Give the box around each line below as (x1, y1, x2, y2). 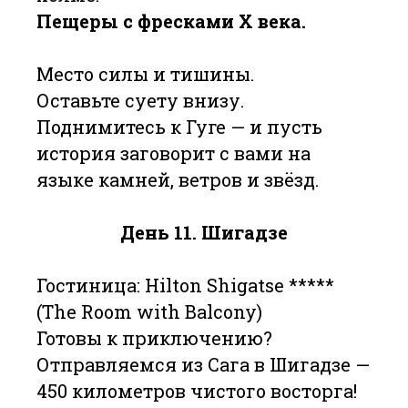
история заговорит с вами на (36, 141, 311, 165)
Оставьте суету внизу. (36, 88, 244, 112)
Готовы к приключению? (36, 326, 272, 350)
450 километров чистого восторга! (36, 379, 357, 403)
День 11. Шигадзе (120, 220, 288, 244)
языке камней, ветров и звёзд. (36, 168, 319, 191)
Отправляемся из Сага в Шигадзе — (36, 352, 370, 376)
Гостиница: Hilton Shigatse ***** (36, 273, 334, 297)
